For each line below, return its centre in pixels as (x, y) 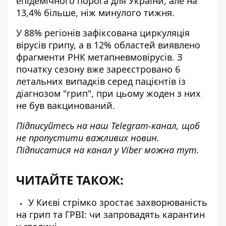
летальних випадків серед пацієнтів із (101, 81)
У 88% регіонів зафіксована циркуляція (103, 33)
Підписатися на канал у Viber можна (96, 150)
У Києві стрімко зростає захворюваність (117, 202)
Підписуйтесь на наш (64, 126)
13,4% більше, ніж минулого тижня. (95, 13)
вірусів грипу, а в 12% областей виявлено (108, 45)
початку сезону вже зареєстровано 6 (98, 69)
